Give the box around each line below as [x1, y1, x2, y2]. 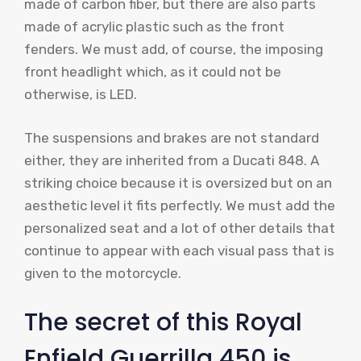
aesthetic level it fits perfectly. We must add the [24, 197, 335, 214]
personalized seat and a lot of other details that [24, 219, 335, 236]
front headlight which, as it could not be [24, 64, 281, 81]
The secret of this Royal [24, 305, 302, 340]
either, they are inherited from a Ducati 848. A [24, 151, 319, 168]
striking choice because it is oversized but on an [24, 174, 332, 191]
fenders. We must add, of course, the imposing [24, 41, 323, 58]
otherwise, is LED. [24, 86, 137, 103]
